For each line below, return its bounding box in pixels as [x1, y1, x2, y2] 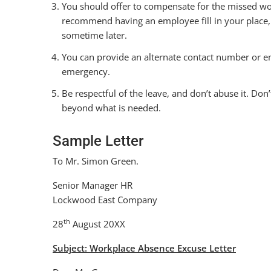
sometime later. [62, 29, 127, 41]
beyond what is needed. [62, 102, 161, 114]
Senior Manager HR [53, 179, 132, 191]
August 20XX [70, 218, 125, 230]
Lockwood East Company [53, 194, 157, 206]
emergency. [62, 65, 110, 77]
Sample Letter [53, 132, 143, 149]
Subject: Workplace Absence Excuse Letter [53, 242, 236, 254]
